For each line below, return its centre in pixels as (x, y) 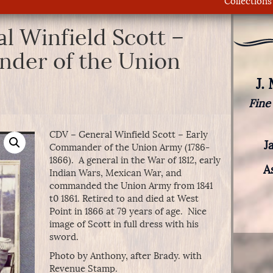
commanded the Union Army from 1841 (131, 186)
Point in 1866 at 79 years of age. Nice (128, 211)
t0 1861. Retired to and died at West (124, 199)
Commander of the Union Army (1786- (129, 147)
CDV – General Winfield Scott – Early (128, 135)
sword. (64, 237)
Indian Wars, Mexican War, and (115, 173)
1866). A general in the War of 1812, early (135, 160)
